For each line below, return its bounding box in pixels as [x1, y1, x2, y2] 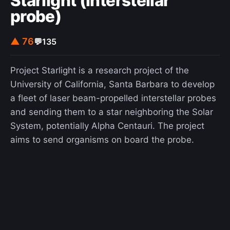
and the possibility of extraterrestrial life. [10, 5, 177, 16]
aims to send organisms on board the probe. [10, 135, 194, 145]
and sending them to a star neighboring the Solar [10, 107, 213, 118]
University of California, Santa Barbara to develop [10, 79, 215, 90]
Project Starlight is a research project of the [10, 65, 189, 76]
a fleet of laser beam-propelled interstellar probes [10, 93, 216, 104]
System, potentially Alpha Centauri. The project [10, 121, 204, 131]
